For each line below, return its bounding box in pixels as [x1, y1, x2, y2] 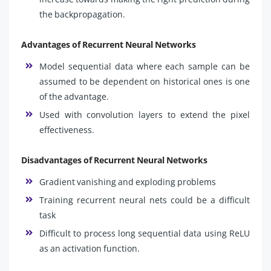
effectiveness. [39, 123, 94, 135]
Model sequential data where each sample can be [39, 60, 250, 72]
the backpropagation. [39, 8, 125, 20]
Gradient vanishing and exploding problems [39, 175, 218, 188]
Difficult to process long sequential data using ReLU [39, 227, 250, 239]
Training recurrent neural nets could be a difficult [39, 194, 250, 206]
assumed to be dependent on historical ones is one [39, 75, 250, 87]
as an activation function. [39, 242, 140, 254]
